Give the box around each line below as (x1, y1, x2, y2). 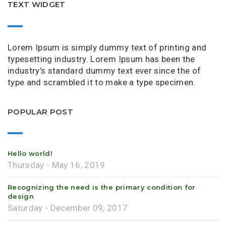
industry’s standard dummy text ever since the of (8, 65, 201, 76)
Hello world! (8, 149, 53, 158)
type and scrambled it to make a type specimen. (8, 77, 196, 87)
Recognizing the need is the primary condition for (8, 183, 196, 192)
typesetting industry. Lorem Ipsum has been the (8, 53, 195, 64)
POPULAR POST (8, 106, 74, 117)
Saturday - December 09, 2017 (8, 203, 128, 213)
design (8, 192, 34, 201)
